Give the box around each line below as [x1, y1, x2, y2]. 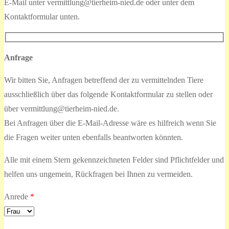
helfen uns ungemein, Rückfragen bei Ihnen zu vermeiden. [4, 169, 193, 178]
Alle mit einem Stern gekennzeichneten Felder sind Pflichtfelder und [4, 155, 224, 164]
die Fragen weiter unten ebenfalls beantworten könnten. [4, 132, 183, 142]
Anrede [4, 192, 30, 201]
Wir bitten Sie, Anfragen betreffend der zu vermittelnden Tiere [4, 75, 203, 84]
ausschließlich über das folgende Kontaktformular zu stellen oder [4, 89, 213, 99]
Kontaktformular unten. [4, 12, 80, 21]
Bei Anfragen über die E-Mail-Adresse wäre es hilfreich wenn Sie [4, 118, 216, 127]
